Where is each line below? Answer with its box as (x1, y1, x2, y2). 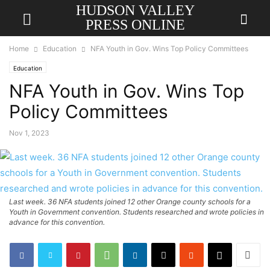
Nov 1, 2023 (9, 128, 49, 137)
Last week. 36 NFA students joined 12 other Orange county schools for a (9, 197, 251, 206)
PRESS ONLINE (85, 17, 185, 33)
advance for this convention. (9, 218, 105, 227)
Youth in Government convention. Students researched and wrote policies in (9, 207, 264, 216)
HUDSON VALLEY (75, 2, 195, 18)
